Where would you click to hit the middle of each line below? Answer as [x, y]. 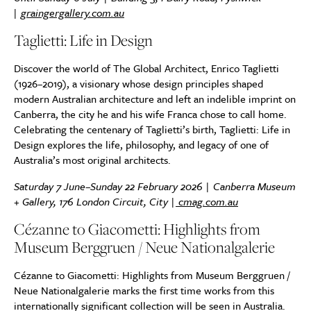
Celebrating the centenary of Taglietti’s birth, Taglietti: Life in [152, 129]
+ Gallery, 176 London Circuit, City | [95, 201]
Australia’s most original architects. [92, 160]
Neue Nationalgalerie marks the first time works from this [144, 290]
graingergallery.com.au [73, 12]
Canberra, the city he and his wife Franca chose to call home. [150, 114]
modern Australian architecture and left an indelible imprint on [155, 99]
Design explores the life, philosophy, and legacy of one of [141, 144]
